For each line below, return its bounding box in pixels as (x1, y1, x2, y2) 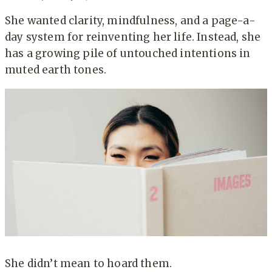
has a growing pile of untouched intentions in (5, 46, 251, 60)
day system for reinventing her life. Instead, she (5, 30, 261, 44)
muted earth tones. (5, 63, 107, 76)
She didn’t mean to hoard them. (5, 256, 172, 270)
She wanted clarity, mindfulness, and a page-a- (5, 13, 256, 27)
